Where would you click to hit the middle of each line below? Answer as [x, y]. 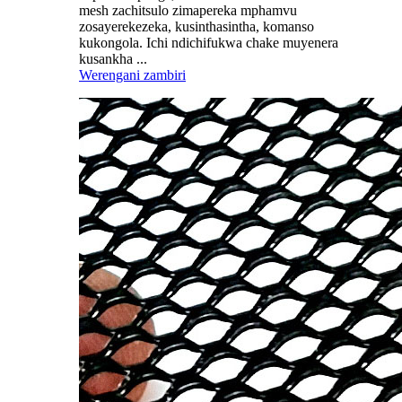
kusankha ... [113, 59]
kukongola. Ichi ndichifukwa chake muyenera [209, 43]
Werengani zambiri [132, 75]
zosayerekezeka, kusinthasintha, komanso [197, 26]
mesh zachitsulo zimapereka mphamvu [188, 10]
